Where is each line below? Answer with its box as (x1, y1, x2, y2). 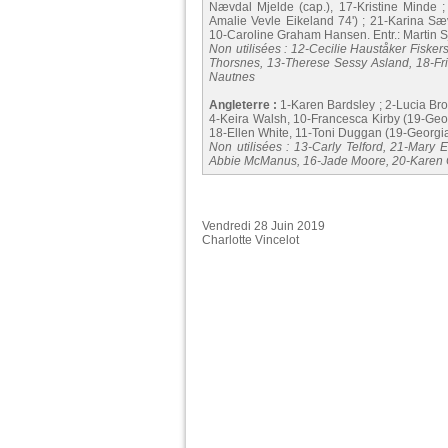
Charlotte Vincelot (202, 232, 299, 247)
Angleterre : (209, 97, 278, 112)
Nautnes (209, 69, 255, 84)
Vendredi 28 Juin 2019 (202, 218, 325, 233)
